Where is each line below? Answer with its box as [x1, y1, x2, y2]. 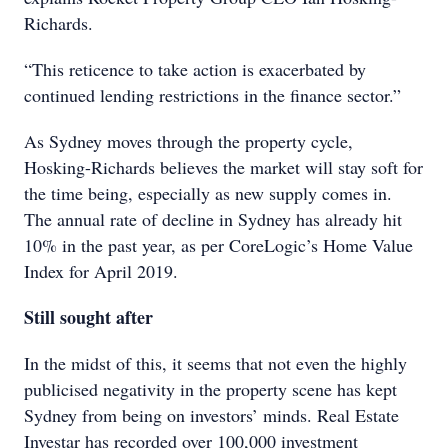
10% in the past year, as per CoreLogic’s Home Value [24, 233, 413, 257]
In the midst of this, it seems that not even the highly [24, 351, 407, 375]
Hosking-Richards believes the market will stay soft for [24, 155, 423, 179]
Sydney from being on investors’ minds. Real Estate [24, 403, 399, 427]
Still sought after [24, 304, 153, 330]
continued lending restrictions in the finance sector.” [24, 83, 401, 107]
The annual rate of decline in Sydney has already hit [24, 207, 402, 231]
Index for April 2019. [24, 259, 178, 283]
